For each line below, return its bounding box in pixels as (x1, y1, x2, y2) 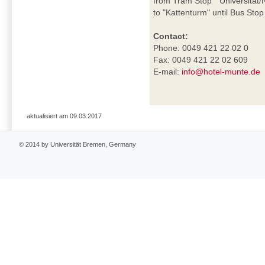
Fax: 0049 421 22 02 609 (153, 55, 248, 65)
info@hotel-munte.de (182, 67, 261, 77)
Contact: (153, 31, 189, 41)
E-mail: (153, 67, 182, 77)
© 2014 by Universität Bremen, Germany (19, 140, 137, 148)
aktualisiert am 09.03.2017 (26, 112, 102, 119)
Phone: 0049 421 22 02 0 (153, 43, 249, 53)
